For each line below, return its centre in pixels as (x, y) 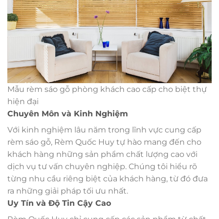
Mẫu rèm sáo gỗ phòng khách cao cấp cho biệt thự (107, 89)
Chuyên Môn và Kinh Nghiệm (68, 114)
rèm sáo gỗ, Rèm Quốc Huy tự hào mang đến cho (104, 142)
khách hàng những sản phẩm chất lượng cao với (102, 154)
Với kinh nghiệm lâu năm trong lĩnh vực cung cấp (104, 130)
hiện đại (23, 102)
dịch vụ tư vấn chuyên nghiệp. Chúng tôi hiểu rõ (102, 167)
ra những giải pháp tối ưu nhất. (68, 191)
